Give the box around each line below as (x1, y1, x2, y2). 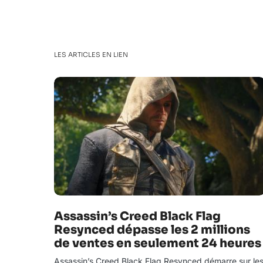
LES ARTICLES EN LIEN (54, 50, 128, 59)
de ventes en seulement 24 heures (54, 236, 261, 251)
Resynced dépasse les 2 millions (54, 222, 250, 237)
